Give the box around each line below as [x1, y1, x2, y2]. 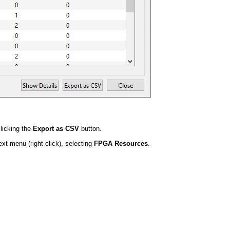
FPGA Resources [94, 139, 148, 147]
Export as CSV [33, 125, 79, 133]
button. [79, 125, 102, 133]
